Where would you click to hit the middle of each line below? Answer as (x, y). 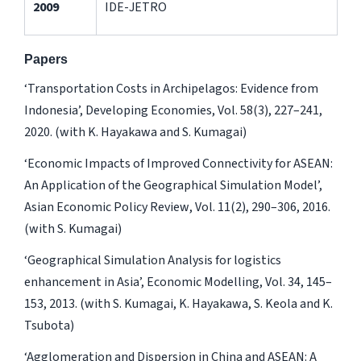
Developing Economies (148, 110)
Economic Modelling (203, 282)
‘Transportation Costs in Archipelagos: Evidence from (171, 88)
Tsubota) (49, 325)
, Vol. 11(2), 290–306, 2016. (259, 207)
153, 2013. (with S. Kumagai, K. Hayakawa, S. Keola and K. (178, 303)
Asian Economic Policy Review (106, 207)
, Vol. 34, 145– (295, 282)
